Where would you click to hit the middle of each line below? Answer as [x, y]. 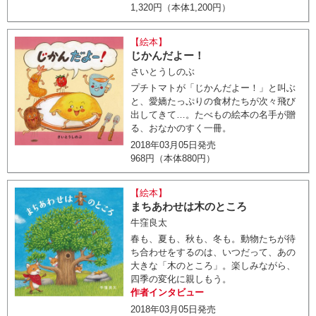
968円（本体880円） [173, 158]
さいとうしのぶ [163, 72]
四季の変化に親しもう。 [181, 279]
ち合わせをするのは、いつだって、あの [213, 252]
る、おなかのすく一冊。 [181, 128]
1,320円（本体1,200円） [181, 7]
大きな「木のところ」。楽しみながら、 [213, 266]
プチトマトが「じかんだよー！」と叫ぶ [213, 88]
